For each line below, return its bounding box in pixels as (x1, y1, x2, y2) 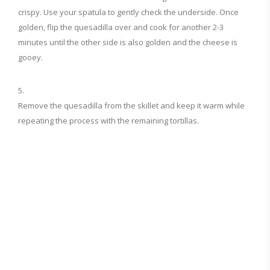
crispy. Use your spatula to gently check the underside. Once (18, 7, 239, 18)
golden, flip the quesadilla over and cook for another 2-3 (18, 22, 224, 33)
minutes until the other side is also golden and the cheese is (18, 37, 237, 48)
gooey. (18, 52, 43, 63)
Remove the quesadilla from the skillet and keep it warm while (18, 100, 245, 111)
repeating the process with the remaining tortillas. (18, 115, 199, 127)
